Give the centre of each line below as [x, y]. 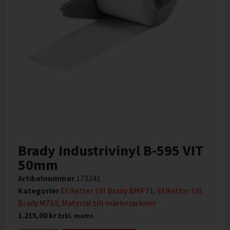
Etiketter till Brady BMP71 [107, 191]
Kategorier [39, 191]
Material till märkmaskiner [109, 203]
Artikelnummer [47, 178]
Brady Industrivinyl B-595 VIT [111, 151]
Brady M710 [38, 203]
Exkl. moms [76, 216]
